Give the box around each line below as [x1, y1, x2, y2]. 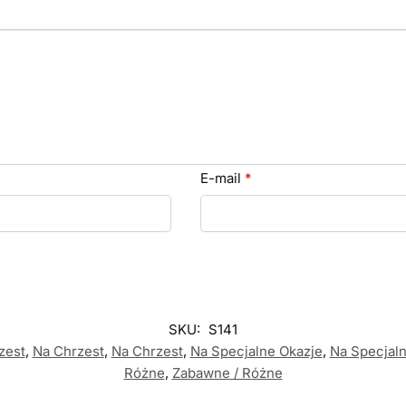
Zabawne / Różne [171, 363, 283, 382]
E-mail [199, 169, 245, 188]
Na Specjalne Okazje [189, 342, 323, 360]
